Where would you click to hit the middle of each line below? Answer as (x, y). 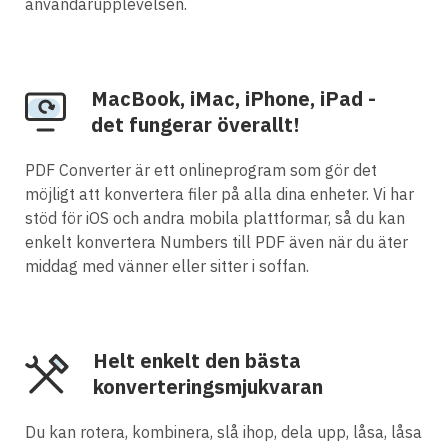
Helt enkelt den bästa (197, 360)
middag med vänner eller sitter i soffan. (167, 265)
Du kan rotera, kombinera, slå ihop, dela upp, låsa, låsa (223, 431)
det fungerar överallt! (195, 124)
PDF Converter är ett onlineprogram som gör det (201, 169)
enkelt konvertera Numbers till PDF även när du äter (216, 241)
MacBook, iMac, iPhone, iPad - (233, 98)
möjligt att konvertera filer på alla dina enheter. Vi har (219, 193)
